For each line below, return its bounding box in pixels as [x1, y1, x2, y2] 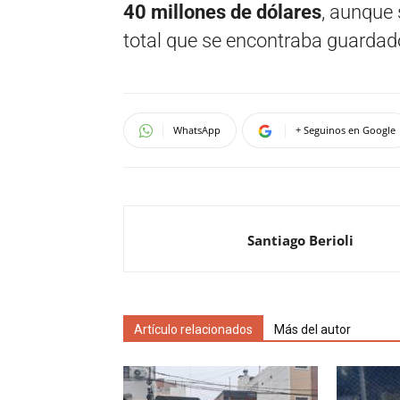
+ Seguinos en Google [296, 123, 396, 137]
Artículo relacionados [134, 322, 253, 337]
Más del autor [274, 322, 351, 337]
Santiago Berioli [247, 231, 354, 249]
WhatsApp [173, 123, 221, 137]
